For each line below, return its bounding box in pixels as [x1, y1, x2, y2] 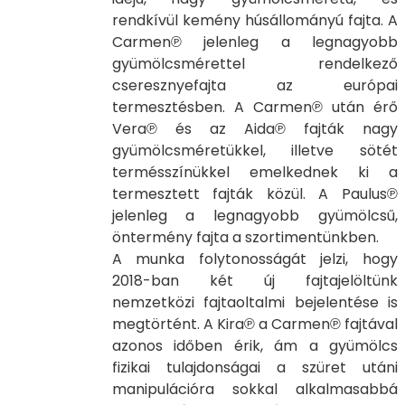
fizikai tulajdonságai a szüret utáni [111, 356, 398, 378]
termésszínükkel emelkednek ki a [111, 161, 398, 183]
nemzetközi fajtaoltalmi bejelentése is [111, 291, 398, 313]
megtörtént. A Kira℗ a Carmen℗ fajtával [111, 313, 398, 334]
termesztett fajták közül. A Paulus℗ [111, 183, 398, 204]
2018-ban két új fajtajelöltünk [111, 269, 398, 291]
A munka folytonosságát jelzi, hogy [111, 248, 398, 269]
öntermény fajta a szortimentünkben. [111, 226, 379, 248]
